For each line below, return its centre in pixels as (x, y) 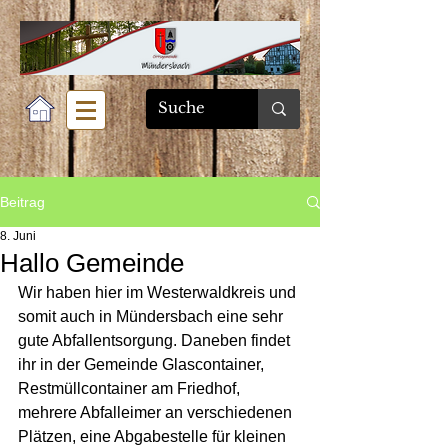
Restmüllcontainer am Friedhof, (131, 388)
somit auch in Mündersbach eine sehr (152, 316)
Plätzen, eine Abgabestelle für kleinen (154, 436)
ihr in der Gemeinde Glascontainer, (143, 364)
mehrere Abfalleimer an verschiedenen (157, 412)
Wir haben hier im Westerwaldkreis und (159, 292)
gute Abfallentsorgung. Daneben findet (156, 340)
